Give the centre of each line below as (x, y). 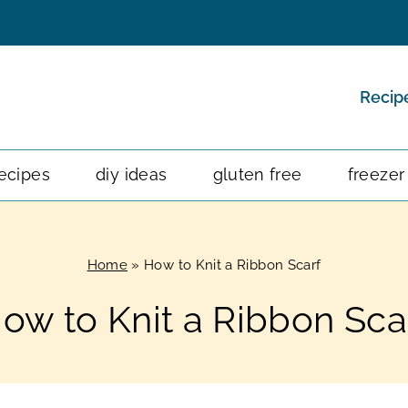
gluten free (257, 175)
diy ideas (132, 175)
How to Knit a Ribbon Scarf (233, 265)
